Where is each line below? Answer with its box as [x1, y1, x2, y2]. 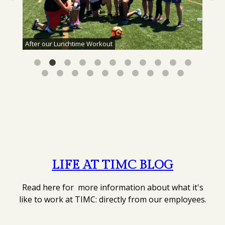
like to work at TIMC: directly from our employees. [19, 194, 206, 205]
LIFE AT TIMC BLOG [52, 157, 173, 172]
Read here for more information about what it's [22, 182, 203, 193]
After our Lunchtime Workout [25, 39, 113, 49]
